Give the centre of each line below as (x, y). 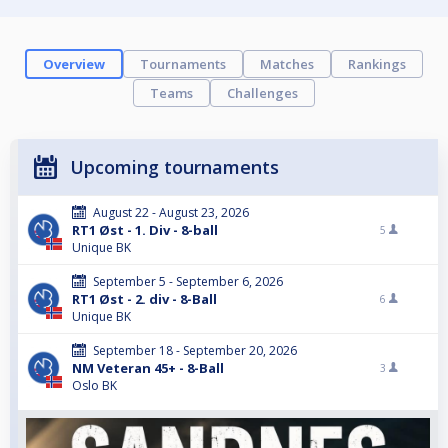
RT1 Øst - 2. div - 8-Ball (144, 299)
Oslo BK (94, 386)
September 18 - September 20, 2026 (195, 351)
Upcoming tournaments (174, 167)
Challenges (262, 93)
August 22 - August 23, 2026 (171, 213)
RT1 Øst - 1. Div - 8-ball (145, 230)
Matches (287, 64)
